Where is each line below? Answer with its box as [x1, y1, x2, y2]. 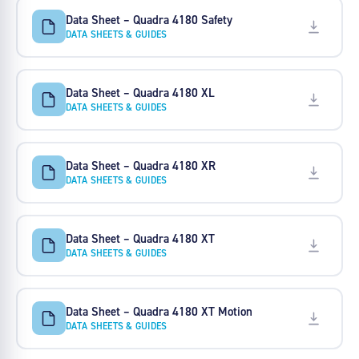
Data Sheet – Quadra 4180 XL [65, 84, 215, 100]
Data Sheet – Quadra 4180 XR [65, 157, 216, 173]
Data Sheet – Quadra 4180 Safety [65, 11, 232, 27]
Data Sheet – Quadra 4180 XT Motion [65, 303, 252, 319]
